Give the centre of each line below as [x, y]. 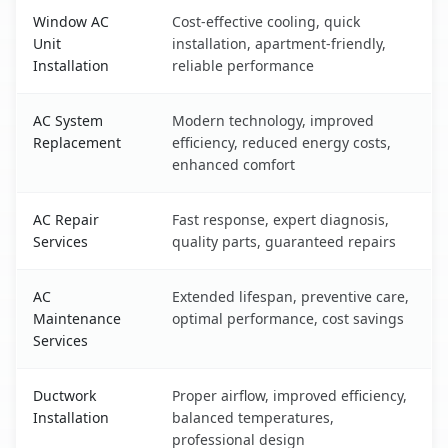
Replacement [77, 143]
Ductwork [64, 396]
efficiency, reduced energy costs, [281, 143]
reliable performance [243, 66]
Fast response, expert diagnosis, [280, 220]
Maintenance [77, 319]
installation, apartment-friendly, [279, 44]
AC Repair [66, 220]
